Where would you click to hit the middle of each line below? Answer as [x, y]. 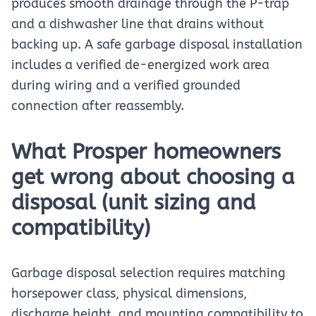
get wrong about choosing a [153, 177]
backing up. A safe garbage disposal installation [157, 44]
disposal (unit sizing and [133, 202]
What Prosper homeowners [146, 152]
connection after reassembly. [98, 106]
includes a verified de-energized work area [140, 65]
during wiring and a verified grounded [126, 85]
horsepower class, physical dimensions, [129, 293]
